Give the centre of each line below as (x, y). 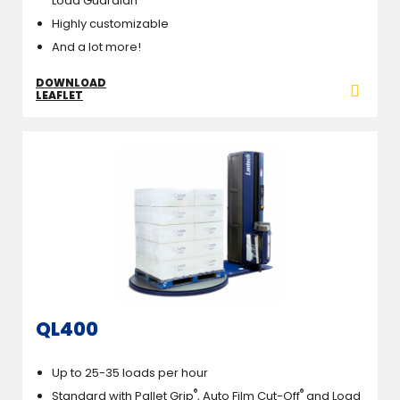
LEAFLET (59, 96)
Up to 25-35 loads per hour (130, 372)
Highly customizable (110, 24)
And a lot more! (96, 47)
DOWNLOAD (71, 83)
